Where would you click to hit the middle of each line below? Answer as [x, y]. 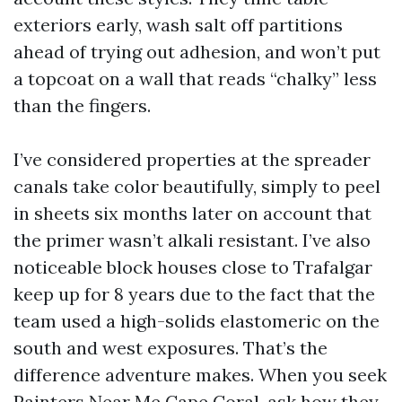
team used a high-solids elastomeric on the [197, 321]
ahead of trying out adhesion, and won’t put [197, 52]
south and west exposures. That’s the [170, 348]
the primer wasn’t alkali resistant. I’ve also [192, 240]
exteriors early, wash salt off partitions [178, 25]
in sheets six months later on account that [192, 213]
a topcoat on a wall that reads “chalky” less [195, 79]
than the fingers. [82, 105]
